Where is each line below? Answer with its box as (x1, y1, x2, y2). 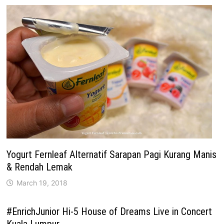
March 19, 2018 (16, 178, 68, 187)
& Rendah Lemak (6, 160, 73, 173)
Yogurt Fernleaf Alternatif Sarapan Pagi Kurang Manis (6, 148, 217, 160)
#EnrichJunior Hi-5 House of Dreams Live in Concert (6, 205, 212, 217)
